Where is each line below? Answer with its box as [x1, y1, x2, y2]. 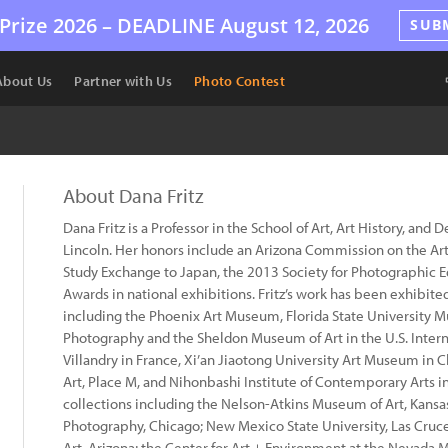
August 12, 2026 [215, 11, 370, 39]
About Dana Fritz [63, 183, 204, 208]
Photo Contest [193, 72, 285, 90]
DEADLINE [117, 11, 216, 39]
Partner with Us [74, 72, 172, 90]
